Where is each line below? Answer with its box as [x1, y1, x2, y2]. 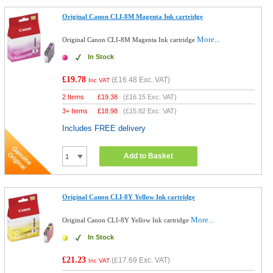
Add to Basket [124, 152, 174, 160]
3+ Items [62, 107, 88, 115]
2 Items [62, 93, 85, 101]
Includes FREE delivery [62, 124, 146, 133]
